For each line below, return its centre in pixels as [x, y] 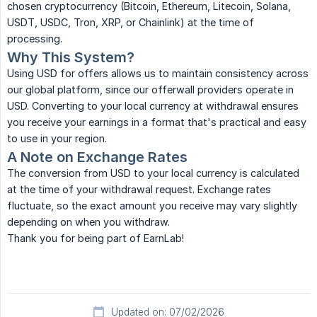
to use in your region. [57, 139]
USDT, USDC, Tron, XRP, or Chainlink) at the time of [131, 23]
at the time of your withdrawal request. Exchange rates [139, 190]
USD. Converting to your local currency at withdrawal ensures [153, 106]
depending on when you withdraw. [88, 222]
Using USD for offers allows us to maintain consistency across [158, 74]
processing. [35, 39]
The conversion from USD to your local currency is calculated [153, 173]
